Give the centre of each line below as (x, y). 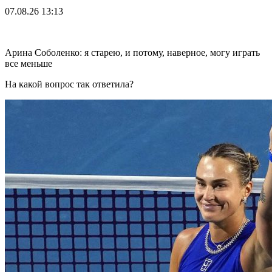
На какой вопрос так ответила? (69, 84)
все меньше (29, 63)
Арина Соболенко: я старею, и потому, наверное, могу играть (132, 52)
